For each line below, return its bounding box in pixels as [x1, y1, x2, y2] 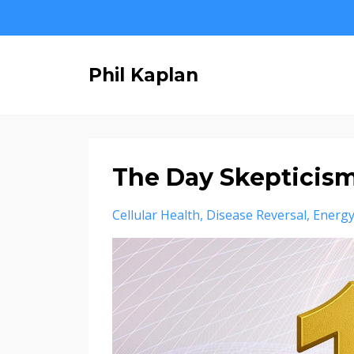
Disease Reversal [206, 206, 307, 224]
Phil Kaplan [88, 64, 198, 86]
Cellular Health [112, 206, 200, 224]
